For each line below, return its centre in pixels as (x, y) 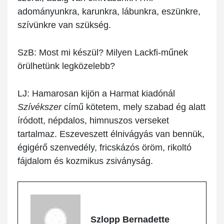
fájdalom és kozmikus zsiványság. (86, 161)
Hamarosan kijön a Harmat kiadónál (102, 94)
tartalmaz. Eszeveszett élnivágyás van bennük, (111, 134)
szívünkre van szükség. (64, 25)
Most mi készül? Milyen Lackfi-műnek (112, 53)
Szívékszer (39, 107)
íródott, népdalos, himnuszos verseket (93, 121)
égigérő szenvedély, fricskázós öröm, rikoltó (104, 148)
